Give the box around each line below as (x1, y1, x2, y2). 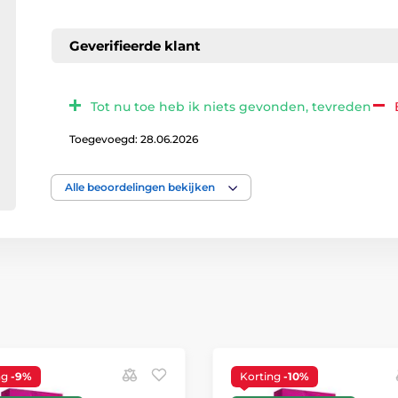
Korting (240, 369, 283, 383)
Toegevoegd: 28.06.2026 (68, 132, 198, 146)
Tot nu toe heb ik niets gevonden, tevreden (90, 99, 371, 115)
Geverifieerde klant (68, 36, 201, 54)
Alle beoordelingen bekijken (64, 180, 215, 194)
